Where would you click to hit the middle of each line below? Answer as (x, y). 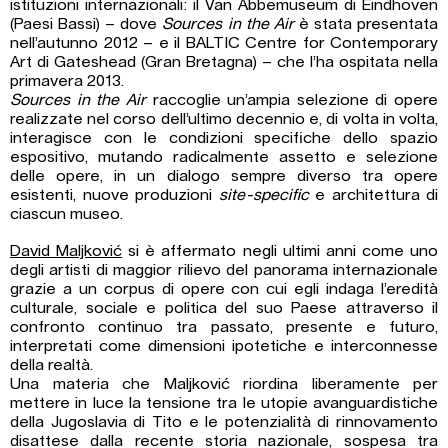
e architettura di (373, 195)
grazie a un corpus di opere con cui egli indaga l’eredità (224, 289)
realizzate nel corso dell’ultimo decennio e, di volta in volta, (224, 119)
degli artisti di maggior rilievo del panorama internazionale (224, 270)
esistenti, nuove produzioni (114, 195)
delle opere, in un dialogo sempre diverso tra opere (224, 176)
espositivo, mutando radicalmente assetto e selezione (224, 157)
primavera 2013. (67, 81)
